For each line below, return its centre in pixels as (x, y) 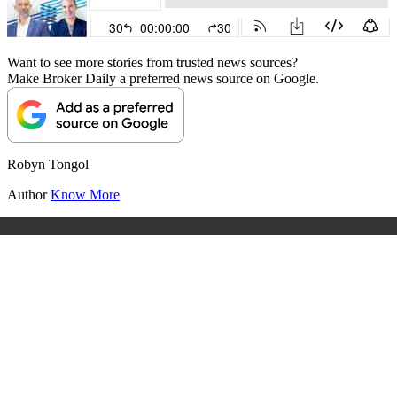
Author (29, 194)
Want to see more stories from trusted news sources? (152, 62)
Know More (85, 194)
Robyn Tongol (48, 164)
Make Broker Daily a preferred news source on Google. (163, 78)
